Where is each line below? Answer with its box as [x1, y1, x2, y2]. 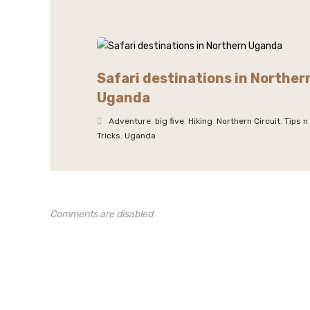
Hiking [188, 116, 213, 126]
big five [155, 116, 185, 126]
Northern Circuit [217, 116, 281, 126]
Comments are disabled [50, 208, 153, 220]
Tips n [284, 116, 309, 126]
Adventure [109, 116, 152, 126]
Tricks [97, 131, 121, 140]
